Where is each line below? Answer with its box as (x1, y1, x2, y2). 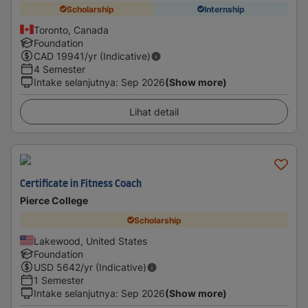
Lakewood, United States (34, 235, 147, 247)
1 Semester (34, 274, 84, 286)
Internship (204, 3, 245, 14)
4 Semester (34, 63, 85, 75)
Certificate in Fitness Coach (20, 179, 142, 189)
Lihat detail (129, 106, 179, 118)
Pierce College (20, 195, 88, 206)
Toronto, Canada (34, 24, 109, 36)
